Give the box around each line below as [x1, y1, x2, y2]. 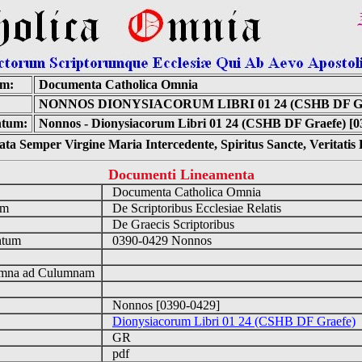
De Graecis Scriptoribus [103, 217, 241, 231]
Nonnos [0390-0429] [103, 298, 226, 312]
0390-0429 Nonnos [103, 234, 218, 247]
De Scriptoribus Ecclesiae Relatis [103, 201, 288, 215]
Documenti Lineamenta [107, 166, 255, 183]
